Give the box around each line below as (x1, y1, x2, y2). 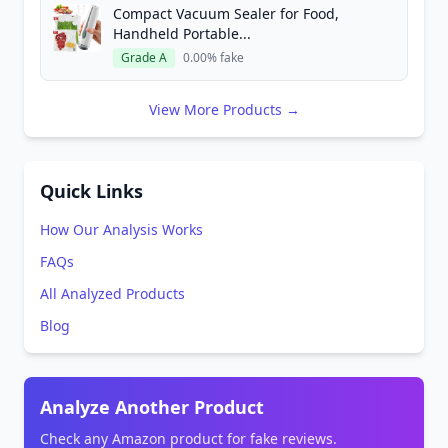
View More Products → (148, 100, 300, 119)
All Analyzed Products (40, 284, 185, 303)
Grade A (121, 49, 167, 66)
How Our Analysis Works (40, 220, 203, 239)
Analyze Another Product (40, 395, 264, 419)
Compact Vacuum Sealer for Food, (113, 4, 339, 23)
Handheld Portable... (113, 24, 251, 43)
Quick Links (40, 179, 143, 203)
